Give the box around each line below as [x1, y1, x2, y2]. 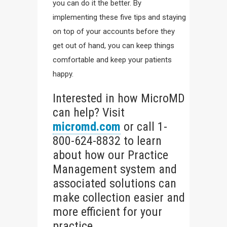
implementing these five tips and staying [53, 12, 186, 22]
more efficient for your [53, 204, 162, 219]
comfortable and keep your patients [53, 55, 172, 64]
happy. [53, 69, 73, 79]
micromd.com [53, 119, 121, 134]
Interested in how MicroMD [53, 91, 185, 105]
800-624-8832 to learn [53, 133, 162, 148]
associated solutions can [53, 176, 176, 191]
